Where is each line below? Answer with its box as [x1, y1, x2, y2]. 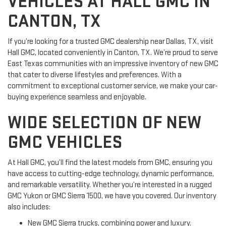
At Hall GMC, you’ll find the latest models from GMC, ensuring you [8, 157, 212, 167]
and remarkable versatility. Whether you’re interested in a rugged [8, 180, 212, 190]
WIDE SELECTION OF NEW [8, 111, 201, 134]
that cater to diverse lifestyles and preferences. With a [8, 70, 182, 80]
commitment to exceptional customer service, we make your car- [8, 81, 218, 91]
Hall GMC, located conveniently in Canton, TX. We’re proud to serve [8, 47, 218, 58]
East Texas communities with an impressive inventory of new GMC [8, 59, 218, 69]
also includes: [8, 202, 50, 212]
